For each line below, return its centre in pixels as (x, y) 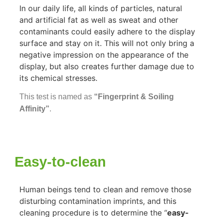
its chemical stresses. (60, 78)
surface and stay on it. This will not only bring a (107, 43)
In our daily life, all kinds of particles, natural (101, 8)
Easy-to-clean (60, 162)
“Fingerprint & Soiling (134, 97)
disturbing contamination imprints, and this (98, 201)
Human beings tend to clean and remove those (105, 189)
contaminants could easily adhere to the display (107, 31)
